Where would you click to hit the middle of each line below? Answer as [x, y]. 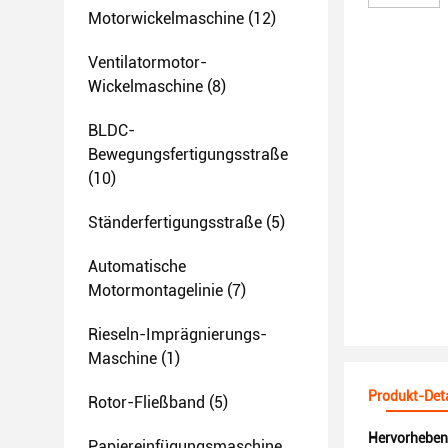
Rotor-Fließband [146, 402]
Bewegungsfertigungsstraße [188, 154]
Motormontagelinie [155, 290]
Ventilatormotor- [147, 62]
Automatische [137, 266]
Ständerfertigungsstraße [175, 222]
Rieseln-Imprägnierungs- [177, 334]
